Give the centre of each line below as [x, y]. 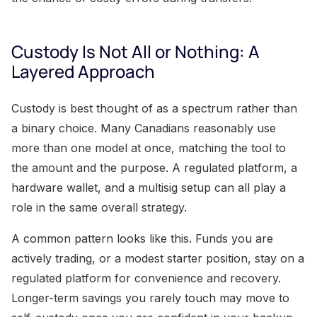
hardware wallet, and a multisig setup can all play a [149, 187]
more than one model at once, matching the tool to [149, 148]
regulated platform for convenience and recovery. [146, 278]
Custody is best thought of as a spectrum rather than [154, 108]
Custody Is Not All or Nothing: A [136, 51]
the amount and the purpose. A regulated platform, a [154, 167]
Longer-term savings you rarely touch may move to [150, 298]
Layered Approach [83, 71]
